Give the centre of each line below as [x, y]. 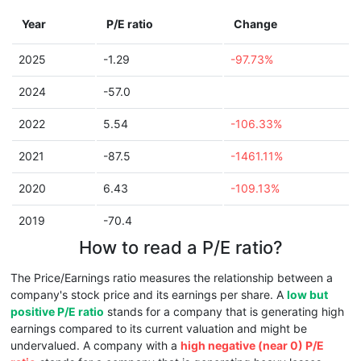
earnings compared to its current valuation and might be [159, 328]
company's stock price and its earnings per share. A [149, 295]
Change [255, 24]
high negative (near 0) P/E [252, 345]
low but [307, 295]
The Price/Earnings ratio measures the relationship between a [172, 278]
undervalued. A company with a [95, 345]
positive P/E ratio [57, 311]
